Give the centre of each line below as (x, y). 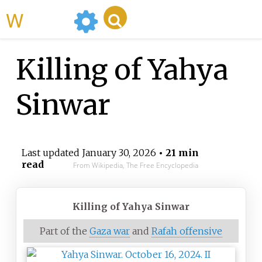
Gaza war (110, 231)
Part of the (65, 231)
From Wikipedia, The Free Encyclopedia (135, 166)
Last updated (51, 153)
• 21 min (177, 153)
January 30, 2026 (119, 153)
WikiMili (46, 19)
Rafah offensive (187, 231)
